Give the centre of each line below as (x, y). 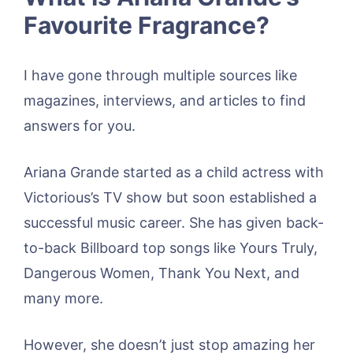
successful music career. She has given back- (174, 222)
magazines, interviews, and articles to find (165, 100)
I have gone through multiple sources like (160, 75)
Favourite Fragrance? (147, 25)
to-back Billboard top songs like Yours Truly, (171, 247)
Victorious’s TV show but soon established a (170, 197)
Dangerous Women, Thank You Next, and (162, 273)
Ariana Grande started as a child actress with (174, 172)
